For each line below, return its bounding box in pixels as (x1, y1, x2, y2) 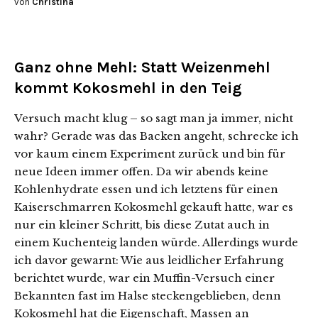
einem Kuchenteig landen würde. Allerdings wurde (14, 236, 298, 250)
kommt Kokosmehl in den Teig (14, 79, 242, 98)
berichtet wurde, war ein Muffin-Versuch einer (14, 271, 275, 285)
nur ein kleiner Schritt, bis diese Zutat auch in (14, 218, 270, 232)
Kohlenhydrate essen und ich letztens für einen (14, 182, 278, 197)
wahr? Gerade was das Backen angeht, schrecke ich (14, 129, 299, 143)
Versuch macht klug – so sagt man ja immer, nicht (14, 111, 293, 126)
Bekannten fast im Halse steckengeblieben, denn (14, 289, 281, 303)
